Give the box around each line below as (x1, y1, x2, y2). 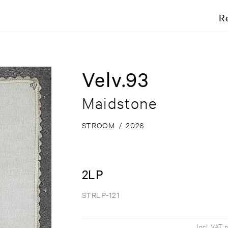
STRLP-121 (81, 190, 120, 200)
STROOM (81, 120, 115, 130)
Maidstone (81, 93, 157, 113)
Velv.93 (81, 67, 149, 92)
